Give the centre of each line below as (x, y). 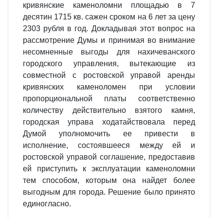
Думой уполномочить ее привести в (109, 134)
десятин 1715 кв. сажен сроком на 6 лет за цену (109, 17)
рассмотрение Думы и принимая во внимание (109, 40)
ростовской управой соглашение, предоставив (109, 157)
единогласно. (47, 204)
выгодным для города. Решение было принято (109, 192)
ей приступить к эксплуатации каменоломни (109, 169)
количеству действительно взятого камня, (109, 110)
